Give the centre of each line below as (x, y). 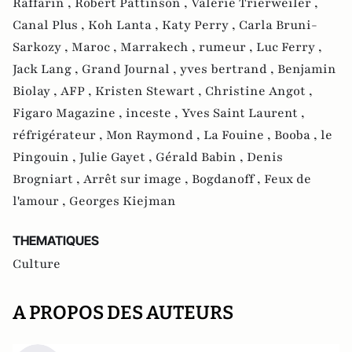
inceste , (154, 113)
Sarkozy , (42, 47)
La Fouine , (239, 135)
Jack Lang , (47, 69)
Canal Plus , (50, 25)
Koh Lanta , (125, 25)
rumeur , (227, 47)
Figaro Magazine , (69, 113)
